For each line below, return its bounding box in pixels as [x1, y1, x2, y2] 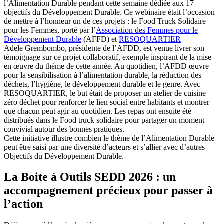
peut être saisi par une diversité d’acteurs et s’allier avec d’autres [4, 142, 205, 151]
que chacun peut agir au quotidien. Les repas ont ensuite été [4, 106, 191, 115]
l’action [4, 197, 43, 211]
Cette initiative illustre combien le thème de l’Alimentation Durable [4, 133, 214, 142]
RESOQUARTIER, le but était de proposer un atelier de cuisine [4, 88, 206, 97]
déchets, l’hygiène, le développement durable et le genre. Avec [4, 79, 200, 88]
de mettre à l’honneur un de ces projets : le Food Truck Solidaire [4, 16, 206, 25]
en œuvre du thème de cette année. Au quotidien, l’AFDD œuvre [4, 61, 209, 70]
